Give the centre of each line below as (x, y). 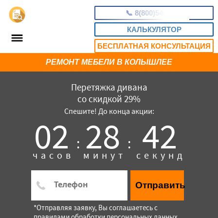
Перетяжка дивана (109, 87)
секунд (161, 155)
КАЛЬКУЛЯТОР (154, 29)
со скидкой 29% (109, 99)
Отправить (160, 185)
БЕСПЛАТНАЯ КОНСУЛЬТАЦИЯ (154, 46)
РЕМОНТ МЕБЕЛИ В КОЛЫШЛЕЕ (109, 62)
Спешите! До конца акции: (109, 111)
